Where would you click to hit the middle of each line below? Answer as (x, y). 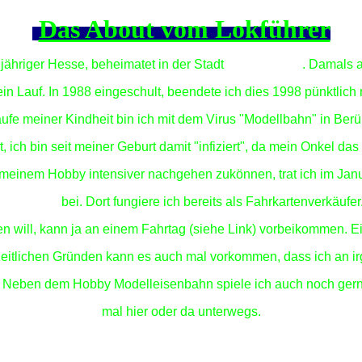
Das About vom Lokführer (184, 29)
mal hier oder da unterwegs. (181, 311)
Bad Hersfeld (264, 64)
